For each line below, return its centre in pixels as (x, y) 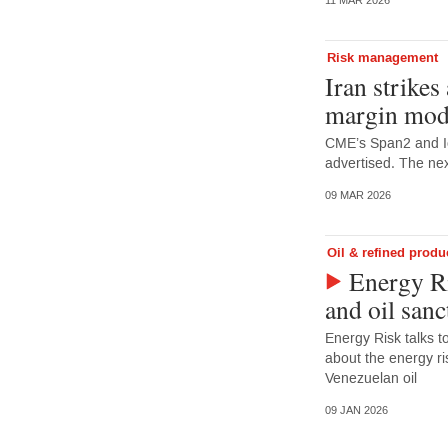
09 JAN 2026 (356, 411)
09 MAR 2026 (357, 196)
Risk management (382, 57)
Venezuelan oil (370, 379)
